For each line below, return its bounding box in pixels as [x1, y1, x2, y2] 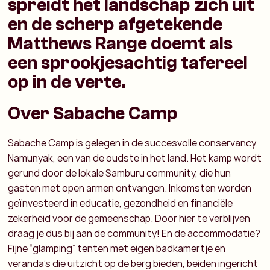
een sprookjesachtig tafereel [8, 52, 248, 74]
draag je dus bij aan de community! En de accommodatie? [8, 227, 261, 240]
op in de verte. [8, 72, 127, 93]
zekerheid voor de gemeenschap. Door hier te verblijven [8, 212, 251, 225]
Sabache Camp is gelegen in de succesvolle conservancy [8, 136, 257, 150]
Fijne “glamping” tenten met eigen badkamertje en [8, 242, 226, 256]
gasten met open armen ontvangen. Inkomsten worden [8, 181, 252, 195]
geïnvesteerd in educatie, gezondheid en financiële [8, 196, 233, 210]
